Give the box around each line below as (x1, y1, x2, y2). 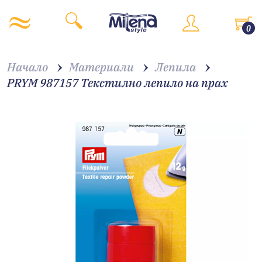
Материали (69, 59, 134, 75)
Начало (7, 59, 48, 75)
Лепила (155, 59, 196, 75)
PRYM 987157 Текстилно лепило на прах (7, 75, 228, 91)
